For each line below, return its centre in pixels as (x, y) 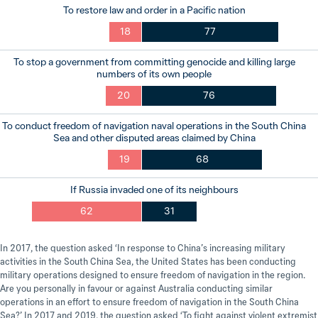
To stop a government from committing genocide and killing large (154, 62)
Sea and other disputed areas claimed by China (154, 138)
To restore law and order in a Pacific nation (154, 10)
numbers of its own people (154, 74)
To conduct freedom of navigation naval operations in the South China (154, 126)
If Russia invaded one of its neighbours (154, 190)
